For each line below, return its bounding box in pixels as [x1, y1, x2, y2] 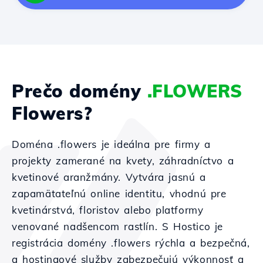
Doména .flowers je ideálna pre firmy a [12, 138, 211, 150]
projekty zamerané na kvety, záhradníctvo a [12, 154, 234, 167]
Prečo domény [12, 80, 147, 102]
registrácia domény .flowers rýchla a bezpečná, [12, 237, 250, 249]
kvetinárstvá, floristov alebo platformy [12, 204, 204, 216]
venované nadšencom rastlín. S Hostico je [12, 220, 224, 232]
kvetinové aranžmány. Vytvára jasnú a [12, 171, 206, 183]
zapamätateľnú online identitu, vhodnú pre [12, 187, 227, 200]
